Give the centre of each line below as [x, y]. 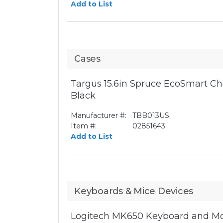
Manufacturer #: [99, 115]
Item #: [84, 126]
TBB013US [151, 115]
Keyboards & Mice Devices [134, 191]
